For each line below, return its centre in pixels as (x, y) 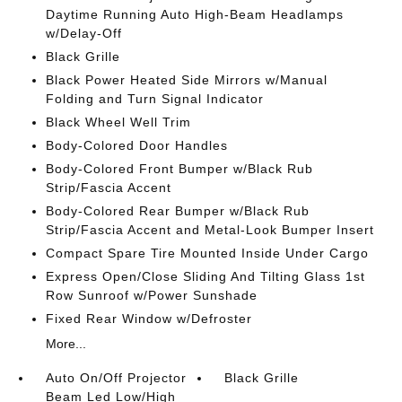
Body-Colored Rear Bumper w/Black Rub (177, 211)
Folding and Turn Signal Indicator (154, 99)
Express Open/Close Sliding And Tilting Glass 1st (205, 276)
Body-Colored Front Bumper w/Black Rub (179, 169)
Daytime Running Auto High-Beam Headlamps (194, 14)
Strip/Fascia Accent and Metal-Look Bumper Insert (210, 230)
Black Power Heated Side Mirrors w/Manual (186, 80)
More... (66, 344)
